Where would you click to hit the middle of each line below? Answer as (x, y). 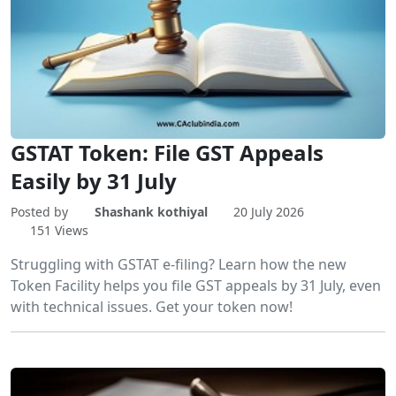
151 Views (59, 230)
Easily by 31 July (94, 180)
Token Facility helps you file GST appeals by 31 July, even (196, 285)
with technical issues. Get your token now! (152, 306)
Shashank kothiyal (151, 211)
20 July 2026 (269, 211)
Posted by (41, 211)
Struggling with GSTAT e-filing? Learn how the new (179, 264)
